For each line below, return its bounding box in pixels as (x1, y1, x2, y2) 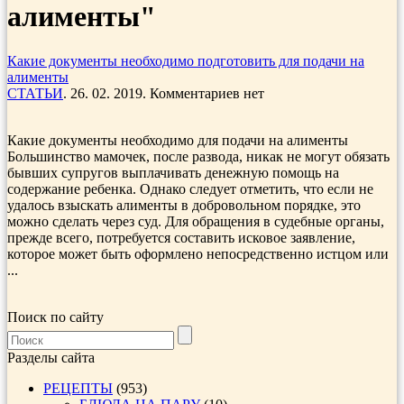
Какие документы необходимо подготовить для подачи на (7, 52, 364, 69)
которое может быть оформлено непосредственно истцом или (7, 245, 389, 262)
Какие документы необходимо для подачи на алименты (7, 132, 348, 148)
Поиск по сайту (7, 308, 104, 325)
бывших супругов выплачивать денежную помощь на (7, 164, 339, 180)
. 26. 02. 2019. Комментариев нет (63, 85, 264, 101)
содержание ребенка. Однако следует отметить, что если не (7, 180, 373, 197)
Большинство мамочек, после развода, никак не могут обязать (7, 148, 390, 164)
